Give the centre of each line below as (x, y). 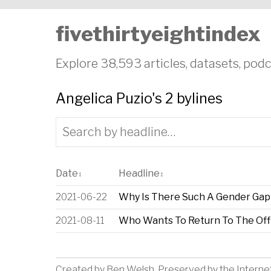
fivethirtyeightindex (158, 34)
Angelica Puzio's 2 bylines (139, 99)
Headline (139, 174)
